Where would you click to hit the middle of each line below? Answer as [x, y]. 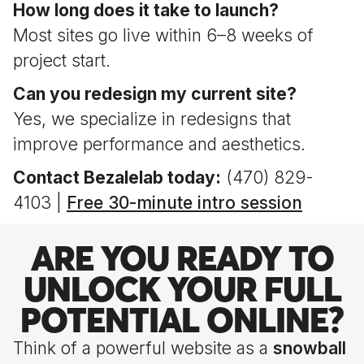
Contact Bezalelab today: [117, 178]
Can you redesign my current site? [155, 94]
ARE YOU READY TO [182, 258]
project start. [62, 61]
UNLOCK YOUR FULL [182, 289]
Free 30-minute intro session [184, 203]
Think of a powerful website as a [143, 348]
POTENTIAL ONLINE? [182, 320]
